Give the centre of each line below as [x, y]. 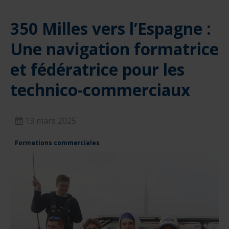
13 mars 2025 [51, 121]
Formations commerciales [57, 143]
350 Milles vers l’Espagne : [111, 29]
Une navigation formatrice [114, 49]
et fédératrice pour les [97, 70]
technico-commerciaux [100, 90]
